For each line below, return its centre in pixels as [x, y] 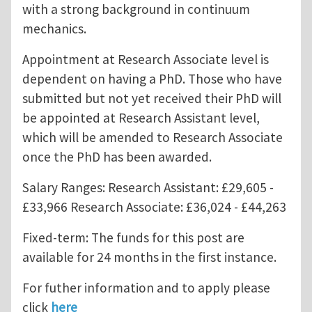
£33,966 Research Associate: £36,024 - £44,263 [154, 207]
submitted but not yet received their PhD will [152, 99]
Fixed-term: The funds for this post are [133, 238]
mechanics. [54, 29]
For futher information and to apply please [146, 288]
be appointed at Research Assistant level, [141, 118]
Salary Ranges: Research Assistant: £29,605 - [148, 188]
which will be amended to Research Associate [153, 138]
